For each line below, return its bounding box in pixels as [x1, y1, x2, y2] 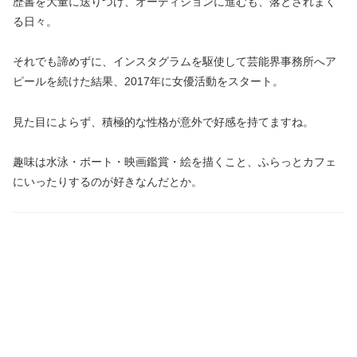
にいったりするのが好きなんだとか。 [13, 175, 202, 188]
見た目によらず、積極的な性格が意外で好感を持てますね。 [13, 115, 314, 128]
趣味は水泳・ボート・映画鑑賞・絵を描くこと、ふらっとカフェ [13, 155, 336, 168]
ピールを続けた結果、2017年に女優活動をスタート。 [13, 75, 284, 88]
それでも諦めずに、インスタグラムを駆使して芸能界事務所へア [13, 55, 336, 69]
